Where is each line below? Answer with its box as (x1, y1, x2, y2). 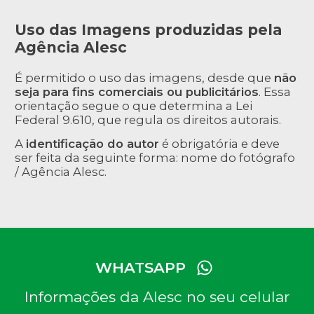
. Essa (259, 84, 291, 99)
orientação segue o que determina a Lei (15, 98, 252, 113)
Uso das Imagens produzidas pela (15, 20, 282, 39)
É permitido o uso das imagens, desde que (15, 70, 274, 85)
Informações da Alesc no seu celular (25, 287, 289, 306)
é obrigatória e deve (159, 136, 280, 151)
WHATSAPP (95, 259, 186, 277)
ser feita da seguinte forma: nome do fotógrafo (15, 150, 295, 165)
